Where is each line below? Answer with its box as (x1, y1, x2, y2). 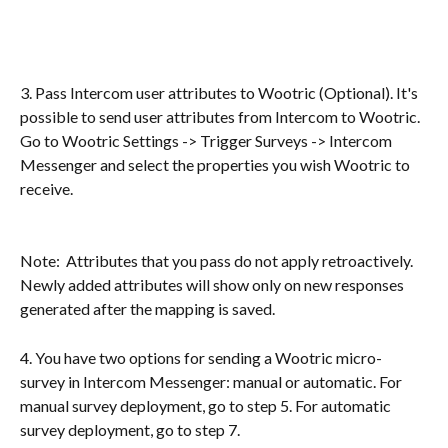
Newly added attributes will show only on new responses (20, 275, 407, 295)
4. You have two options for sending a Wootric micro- (20, 347, 382, 367)
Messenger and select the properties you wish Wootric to (20, 154, 413, 174)
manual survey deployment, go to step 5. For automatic (20, 395, 394, 415)
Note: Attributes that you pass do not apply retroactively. (20, 251, 419, 271)
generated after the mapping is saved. (20, 299, 275, 319)
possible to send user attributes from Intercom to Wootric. (20, 106, 423, 126)
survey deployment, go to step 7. (20, 419, 243, 439)
